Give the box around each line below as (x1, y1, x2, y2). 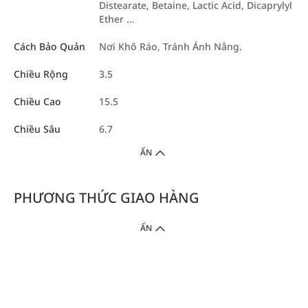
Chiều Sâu (14, 122, 60, 135)
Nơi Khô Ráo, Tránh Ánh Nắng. (99, 40, 242, 53)
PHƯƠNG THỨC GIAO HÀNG (14, 188, 199, 207)
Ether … (99, 12, 134, 25)
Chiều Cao (14, 95, 61, 108)
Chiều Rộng (14, 67, 68, 80)
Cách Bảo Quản (14, 40, 85, 53)
